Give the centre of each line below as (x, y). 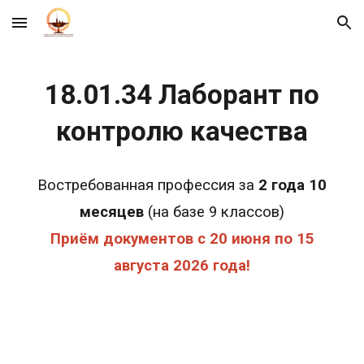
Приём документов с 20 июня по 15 (182, 239)
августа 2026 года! (182, 266)
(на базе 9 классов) (216, 212)
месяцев (114, 212)
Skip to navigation (300, 30)
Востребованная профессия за (148, 185)
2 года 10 (292, 185)
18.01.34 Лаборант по (182, 95)
